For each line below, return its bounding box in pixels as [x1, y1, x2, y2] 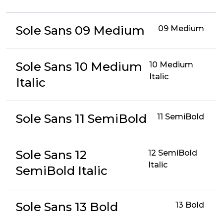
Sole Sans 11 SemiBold [16, 111, 147, 126]
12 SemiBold [148, 148, 197, 158]
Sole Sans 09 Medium [16, 23, 145, 38]
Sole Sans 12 [16, 148, 87, 162]
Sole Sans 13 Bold [16, 200, 118, 214]
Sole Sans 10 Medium [16, 59, 142, 74]
